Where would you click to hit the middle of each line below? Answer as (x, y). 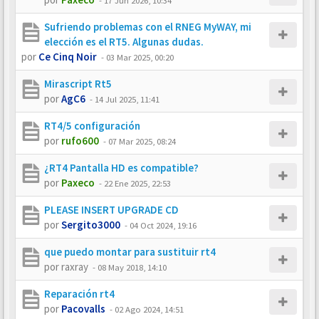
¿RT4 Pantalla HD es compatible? (121, 168)
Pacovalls (83, 309)
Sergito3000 (91, 225)
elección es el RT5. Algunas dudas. (124, 42)
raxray (75, 267)
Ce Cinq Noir (68, 57)
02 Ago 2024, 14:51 (149, 309)
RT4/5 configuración (92, 126)
